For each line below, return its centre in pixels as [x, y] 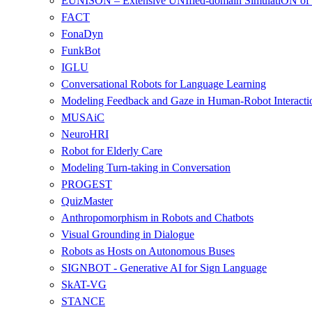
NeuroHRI [85, 134]
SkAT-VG [84, 284]
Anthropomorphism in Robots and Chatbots [157, 217]
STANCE [83, 301]
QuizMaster [87, 201]
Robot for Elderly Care [112, 150]
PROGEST [87, 184]
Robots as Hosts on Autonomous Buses [148, 251]
